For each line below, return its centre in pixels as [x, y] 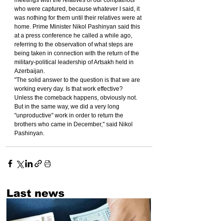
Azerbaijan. [30, 71]
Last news [36, 193]
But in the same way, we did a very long [68, 107]
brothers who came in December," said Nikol [74, 125]
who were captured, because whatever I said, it [78, 9]
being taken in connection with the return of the [77, 54]
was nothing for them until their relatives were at [79, 18]
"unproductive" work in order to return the [70, 116]
